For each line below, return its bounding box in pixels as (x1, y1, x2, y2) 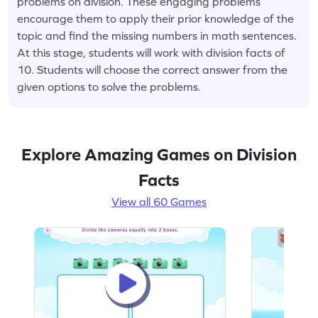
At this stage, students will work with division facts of (17, 45, 285, 59)
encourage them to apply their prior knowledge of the (17, 11, 294, 25)
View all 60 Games (111, 194, 207, 208)
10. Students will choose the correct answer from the (17, 62, 287, 76)
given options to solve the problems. (17, 79, 201, 93)
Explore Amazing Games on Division (21, 144, 297, 164)
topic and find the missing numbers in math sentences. (17, 28, 297, 42)
